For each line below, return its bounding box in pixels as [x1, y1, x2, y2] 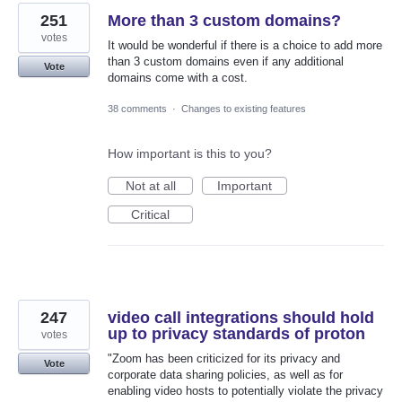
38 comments [108, 102, 167, 114]
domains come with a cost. [108, 70, 248, 84]
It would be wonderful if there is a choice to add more [108, 38, 382, 52]
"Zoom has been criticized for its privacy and [108, 351, 340, 365]
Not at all [125, 178, 176, 193]
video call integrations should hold [108, 308, 374, 327]
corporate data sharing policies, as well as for [108, 367, 343, 381]
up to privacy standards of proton [108, 324, 365, 343]
